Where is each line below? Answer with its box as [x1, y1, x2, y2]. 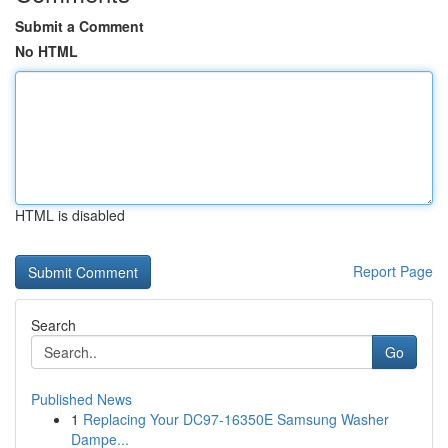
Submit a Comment [15, 16, 144, 36]
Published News [31, 389, 132, 409]
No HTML [15, 41, 78, 61]
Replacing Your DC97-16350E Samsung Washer [83, 409, 389, 429]
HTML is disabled [15, 205, 125, 225]
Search [31, 315, 76, 335]
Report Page [353, 261, 433, 281]
